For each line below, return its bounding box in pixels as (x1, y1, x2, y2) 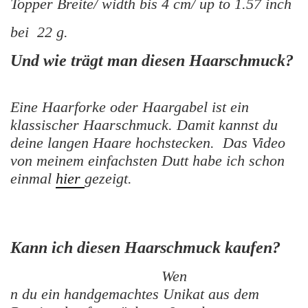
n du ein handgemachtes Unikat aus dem (10, 285, 259, 303)
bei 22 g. (10, 23, 68, 41)
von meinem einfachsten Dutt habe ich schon (10, 152, 285, 170)
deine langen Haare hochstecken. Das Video (10, 134, 285, 152)
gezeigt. (85, 170, 132, 188)
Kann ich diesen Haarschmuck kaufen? (10, 239, 280, 257)
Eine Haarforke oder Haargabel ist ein (10, 98, 249, 116)
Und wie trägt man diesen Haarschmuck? (10, 52, 294, 70)
